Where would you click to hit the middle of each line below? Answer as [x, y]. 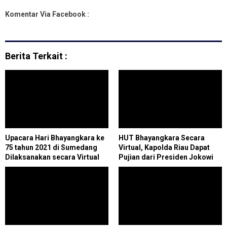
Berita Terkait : [36, 56]
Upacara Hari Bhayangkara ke [55, 138]
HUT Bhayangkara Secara [162, 138]
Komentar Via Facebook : [47, 14]
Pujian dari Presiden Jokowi [166, 157]
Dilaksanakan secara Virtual [52, 157]
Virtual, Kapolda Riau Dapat [164, 147]
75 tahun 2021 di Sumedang [51, 147]
